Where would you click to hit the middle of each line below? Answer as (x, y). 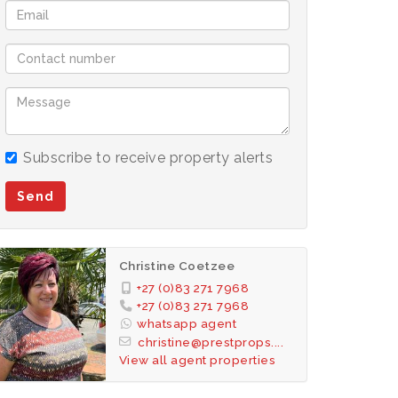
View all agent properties (197, 360)
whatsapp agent (187, 323)
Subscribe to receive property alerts (148, 157)
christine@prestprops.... (211, 342)
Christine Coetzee (177, 265)
